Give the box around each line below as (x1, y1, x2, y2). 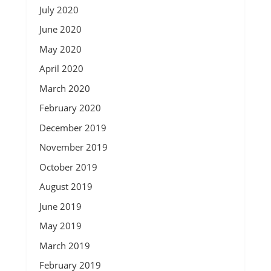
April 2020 (39, 62, 83, 74)
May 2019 (39, 220, 82, 232)
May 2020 (39, 42, 82, 55)
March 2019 (39, 239, 90, 252)
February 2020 (39, 102, 101, 114)
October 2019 (39, 160, 97, 173)
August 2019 (39, 180, 93, 192)
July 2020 (39, 3, 79, 16)
